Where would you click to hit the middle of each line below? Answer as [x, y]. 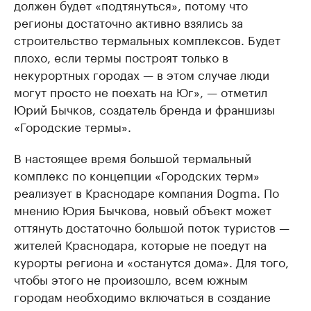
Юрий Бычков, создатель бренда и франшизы [144, 108]
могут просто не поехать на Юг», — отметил [141, 91]
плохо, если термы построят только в [121, 56]
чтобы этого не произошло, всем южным [131, 278]
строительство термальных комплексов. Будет [147, 39]
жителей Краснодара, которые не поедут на [140, 244]
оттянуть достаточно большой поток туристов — [152, 226]
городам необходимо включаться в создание [142, 296]
